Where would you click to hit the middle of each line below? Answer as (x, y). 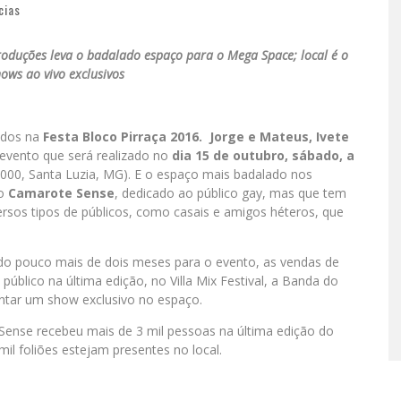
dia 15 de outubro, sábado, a (263, 156)
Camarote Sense (61, 193)
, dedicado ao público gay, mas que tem (230, 193)
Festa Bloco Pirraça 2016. (124, 137)
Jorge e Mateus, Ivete (279, 137)
